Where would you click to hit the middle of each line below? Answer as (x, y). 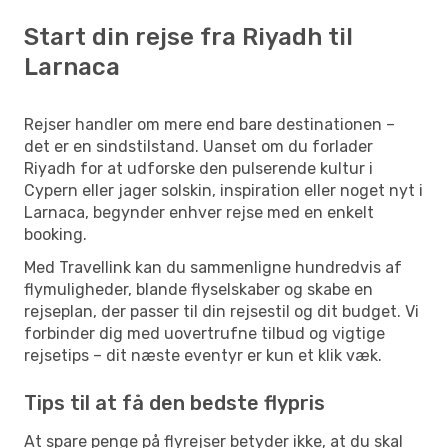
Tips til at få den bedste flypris (174, 402)
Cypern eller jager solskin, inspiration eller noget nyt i (223, 190)
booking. (55, 234)
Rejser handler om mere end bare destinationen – (209, 124)
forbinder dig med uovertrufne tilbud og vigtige (204, 333)
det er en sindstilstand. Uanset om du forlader (198, 146)
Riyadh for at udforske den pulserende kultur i (198, 168)
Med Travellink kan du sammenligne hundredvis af (213, 267)
